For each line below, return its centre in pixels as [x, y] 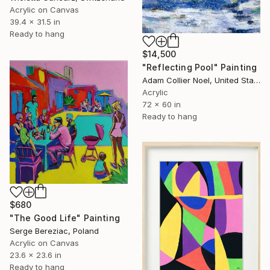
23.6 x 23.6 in [36, 255]
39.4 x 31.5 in [35, 21]
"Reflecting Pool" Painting [200, 67]
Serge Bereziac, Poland [54, 231]
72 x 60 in [162, 104]
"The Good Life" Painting [65, 218]
